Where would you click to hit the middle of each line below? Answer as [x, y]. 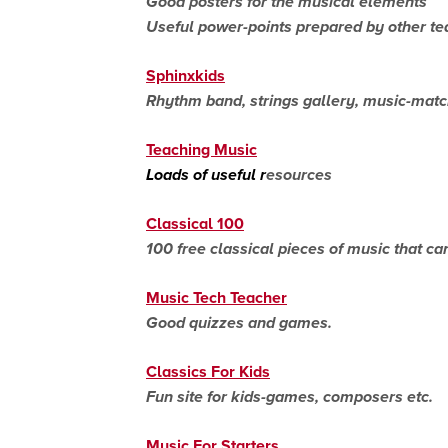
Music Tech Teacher [216, 297]
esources [299, 174]
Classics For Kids [208, 371]
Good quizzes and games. [239, 322]
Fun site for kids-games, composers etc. [289, 396]
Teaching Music [201, 149]
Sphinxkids [185, 75]
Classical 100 [195, 223]
